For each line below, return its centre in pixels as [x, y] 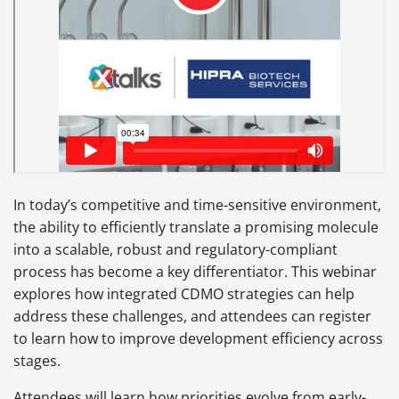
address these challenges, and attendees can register [192, 317]
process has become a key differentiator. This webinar [195, 272]
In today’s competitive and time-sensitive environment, [197, 205]
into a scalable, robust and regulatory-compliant [175, 250]
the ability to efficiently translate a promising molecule [196, 228]
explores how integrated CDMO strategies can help [184, 294]
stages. [37, 361]
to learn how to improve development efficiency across [198, 339]
